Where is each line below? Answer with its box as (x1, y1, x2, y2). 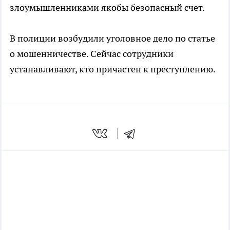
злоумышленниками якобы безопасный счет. (10, 2, 205, 14)
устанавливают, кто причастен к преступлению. (10, 63, 216, 75)
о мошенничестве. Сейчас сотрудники (10, 48, 174, 60)
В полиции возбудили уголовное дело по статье (10, 32, 215, 45)
